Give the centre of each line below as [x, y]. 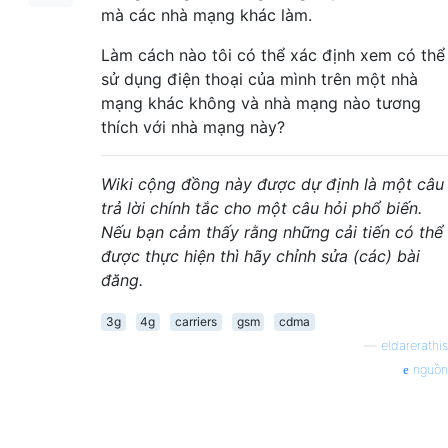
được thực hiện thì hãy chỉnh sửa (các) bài [260, 255]
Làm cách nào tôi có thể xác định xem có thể [273, 54]
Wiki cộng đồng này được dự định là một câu [272, 183]
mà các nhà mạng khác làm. [206, 14]
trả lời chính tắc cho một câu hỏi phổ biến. [261, 207]
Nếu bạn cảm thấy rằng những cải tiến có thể [272, 231]
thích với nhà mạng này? [193, 126]
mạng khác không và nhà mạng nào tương [261, 102]
